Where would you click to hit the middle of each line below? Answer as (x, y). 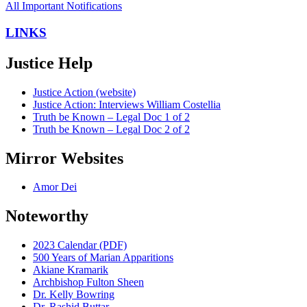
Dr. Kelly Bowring (74, 295)
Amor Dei (55, 187)
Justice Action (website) (84, 92)
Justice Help (49, 63)
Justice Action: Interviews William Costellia (127, 104)
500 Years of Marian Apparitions (103, 258)
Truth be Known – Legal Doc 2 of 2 (111, 129)
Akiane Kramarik (71, 270)
